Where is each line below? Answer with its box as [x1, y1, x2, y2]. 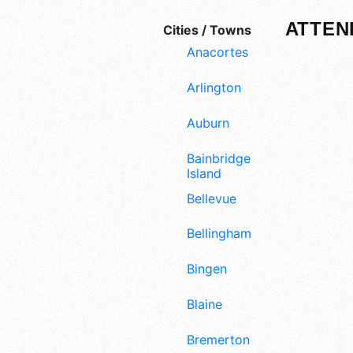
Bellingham [187, 225, 251, 242]
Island [187, 165, 221, 181]
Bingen [187, 261, 227, 277]
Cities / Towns [163, 22, 251, 39]
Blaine [187, 295, 222, 312]
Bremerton [187, 331, 250, 347]
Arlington [187, 80, 241, 96]
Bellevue [187, 190, 236, 206]
